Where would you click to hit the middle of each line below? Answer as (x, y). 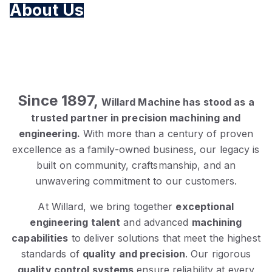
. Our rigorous (218, 253)
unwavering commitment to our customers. (136, 181)
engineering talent (75, 222)
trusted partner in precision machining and (136, 117)
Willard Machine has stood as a (176, 102)
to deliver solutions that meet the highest (164, 238)
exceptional (205, 206)
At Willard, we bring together (107, 206)
